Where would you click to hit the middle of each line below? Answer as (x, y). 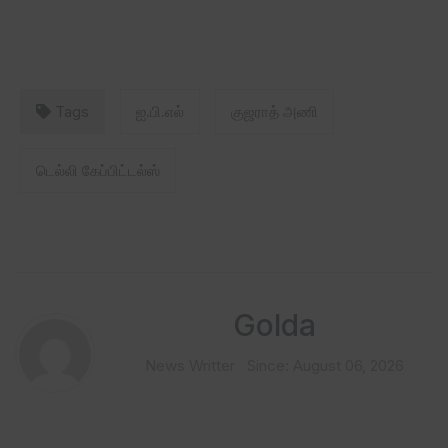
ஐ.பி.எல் (160, 112)
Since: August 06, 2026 (325, 366)
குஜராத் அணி (274, 112)
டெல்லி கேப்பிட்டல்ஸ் (98, 171)
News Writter (190, 366)
